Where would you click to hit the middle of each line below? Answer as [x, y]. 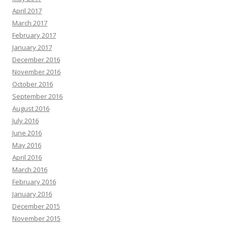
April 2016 [27, 157]
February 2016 [34, 182]
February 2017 [34, 35]
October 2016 [33, 84]
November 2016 [36, 72]
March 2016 [30, 169]
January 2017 [32, 47]
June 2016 [27, 133]
